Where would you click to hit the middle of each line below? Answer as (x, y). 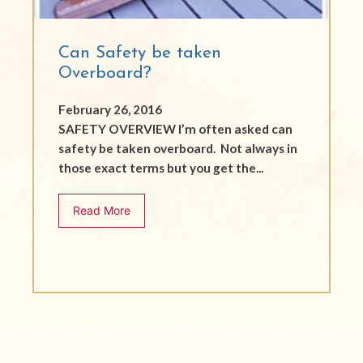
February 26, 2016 (111, 109)
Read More (102, 211)
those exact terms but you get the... (161, 167)
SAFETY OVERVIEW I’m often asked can (176, 128)
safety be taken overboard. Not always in (178, 148)
